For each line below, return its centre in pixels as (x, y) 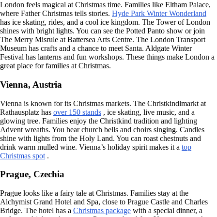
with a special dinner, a (167, 210)
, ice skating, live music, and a (148, 112)
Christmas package (102, 210)
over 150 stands (77, 112)
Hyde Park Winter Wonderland (159, 14)
